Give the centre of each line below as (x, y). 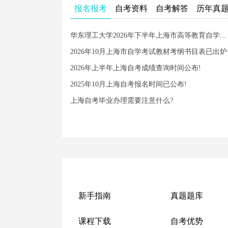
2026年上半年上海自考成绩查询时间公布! (135, 68)
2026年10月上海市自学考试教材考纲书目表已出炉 (148, 52)
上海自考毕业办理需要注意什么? (121, 101)
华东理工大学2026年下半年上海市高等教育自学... (148, 36)
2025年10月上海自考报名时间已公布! (128, 84)
